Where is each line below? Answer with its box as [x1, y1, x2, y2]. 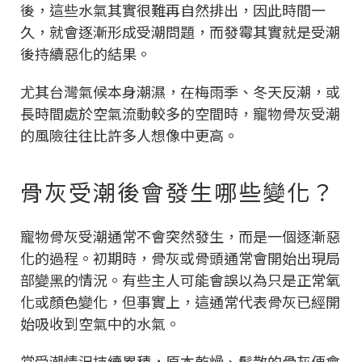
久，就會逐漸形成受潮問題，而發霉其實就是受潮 [20, 20, 340, 42]
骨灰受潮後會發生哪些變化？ [20, 175, 335, 208]
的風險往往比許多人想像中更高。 [20, 124, 238, 145]
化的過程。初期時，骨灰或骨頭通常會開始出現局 [20, 246, 340, 268]
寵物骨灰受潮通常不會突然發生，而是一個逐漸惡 [20, 225, 340, 246]
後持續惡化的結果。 [20, 42, 151, 64]
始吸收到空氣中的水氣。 [20, 312, 180, 334]
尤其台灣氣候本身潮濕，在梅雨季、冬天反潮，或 [20, 80, 340, 102]
